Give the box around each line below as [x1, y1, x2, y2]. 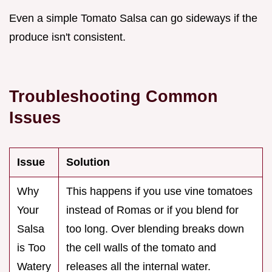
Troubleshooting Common [9, 86, 218, 106]
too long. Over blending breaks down [66, 222, 244, 235]
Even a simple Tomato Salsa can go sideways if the [9, 12, 257, 24]
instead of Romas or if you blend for [66, 203, 239, 216]
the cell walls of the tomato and [66, 241, 216, 254]
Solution [66, 155, 110, 168]
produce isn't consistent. [9, 30, 126, 43]
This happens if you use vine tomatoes [66, 185, 253, 197]
